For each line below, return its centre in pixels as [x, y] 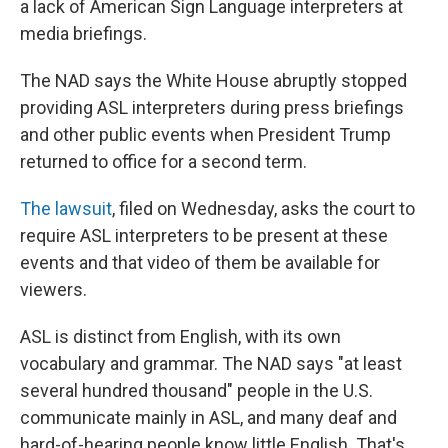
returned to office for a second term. [163, 161]
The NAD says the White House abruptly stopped [213, 80]
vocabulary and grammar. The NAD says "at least [211, 363]
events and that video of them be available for [200, 262]
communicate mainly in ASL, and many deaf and [208, 417]
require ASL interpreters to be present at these [204, 235]
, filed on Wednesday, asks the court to [263, 208]
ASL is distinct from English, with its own [180, 336]
